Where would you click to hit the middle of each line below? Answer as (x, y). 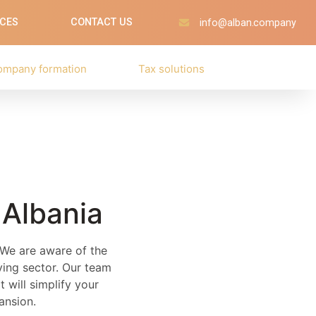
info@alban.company (248, 23)
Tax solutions (172, 68)
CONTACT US (102, 22)
